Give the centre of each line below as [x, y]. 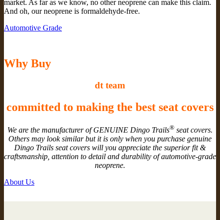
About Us [19, 182]
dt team [110, 85]
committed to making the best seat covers [110, 107]
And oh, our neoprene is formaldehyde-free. [72, 11]
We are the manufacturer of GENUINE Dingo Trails [88, 130]
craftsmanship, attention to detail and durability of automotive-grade [110, 157]
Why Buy [27, 64]
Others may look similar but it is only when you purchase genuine [110, 139]
